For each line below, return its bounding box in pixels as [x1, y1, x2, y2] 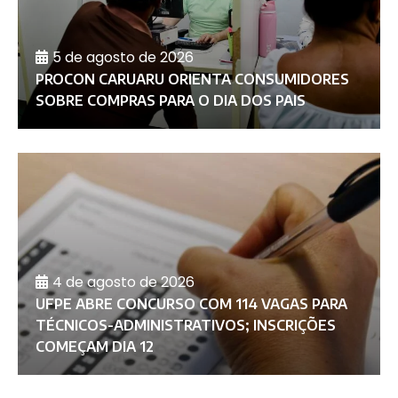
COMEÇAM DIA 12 [35, 338, 154, 356]
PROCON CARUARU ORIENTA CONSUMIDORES [35, 70, 349, 89]
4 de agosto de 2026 [52, 272, 195, 293]
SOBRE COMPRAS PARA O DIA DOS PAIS [35, 92, 306, 110]
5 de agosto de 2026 [52, 47, 194, 68]
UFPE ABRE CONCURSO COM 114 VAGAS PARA [35, 295, 347, 314]
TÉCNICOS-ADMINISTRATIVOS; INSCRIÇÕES [35, 316, 336, 335]
